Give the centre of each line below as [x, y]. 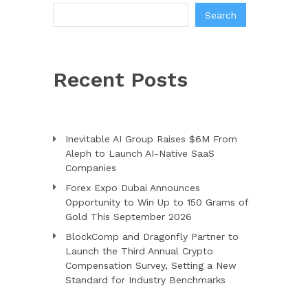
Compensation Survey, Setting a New [151, 265]
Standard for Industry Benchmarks [145, 280]
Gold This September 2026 [128, 217]
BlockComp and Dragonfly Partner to [152, 236]
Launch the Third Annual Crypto [139, 251]
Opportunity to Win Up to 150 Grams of [156, 202]
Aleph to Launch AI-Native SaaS [140, 153]
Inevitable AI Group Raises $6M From [151, 139]
